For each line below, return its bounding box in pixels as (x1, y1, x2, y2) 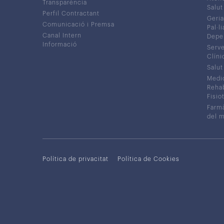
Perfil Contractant (42, 10, 99, 16)
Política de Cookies (117, 155, 179, 162)
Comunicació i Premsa (42, 21, 114, 27)
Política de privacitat (42, 155, 108, 162)
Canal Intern (42, 32, 81, 38)
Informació (42, 41, 77, 47)
